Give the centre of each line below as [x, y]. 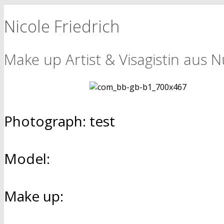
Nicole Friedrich [62, 26]
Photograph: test [59, 121]
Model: [27, 158]
